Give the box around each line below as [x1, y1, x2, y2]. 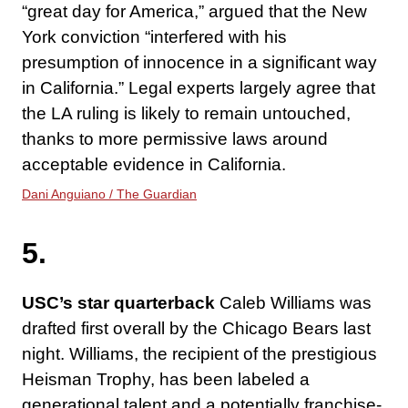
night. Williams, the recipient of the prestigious [22, 344, 377, 364]
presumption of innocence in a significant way [22, 53, 377, 73]
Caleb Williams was [219, 293, 372, 313]
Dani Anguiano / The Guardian [22, 187, 197, 202]
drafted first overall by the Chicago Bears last [22, 319, 371, 339]
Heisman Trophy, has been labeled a [22, 370, 310, 390]
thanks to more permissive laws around [22, 129, 328, 149]
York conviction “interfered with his [22, 27, 287, 47]
